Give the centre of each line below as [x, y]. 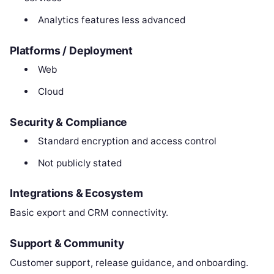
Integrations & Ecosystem [76, 193]
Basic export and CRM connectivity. [89, 213]
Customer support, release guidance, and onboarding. [129, 263]
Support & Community [67, 243]
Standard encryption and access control [127, 141]
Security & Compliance [69, 122]
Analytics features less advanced [111, 20]
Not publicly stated [80, 163]
